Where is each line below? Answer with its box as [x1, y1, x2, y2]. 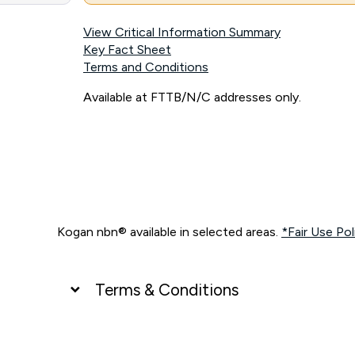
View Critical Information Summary [83, 25, 281, 40]
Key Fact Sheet [83, 42, 171, 58]
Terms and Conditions [83, 59, 208, 75]
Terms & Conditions [95, 280, 239, 300]
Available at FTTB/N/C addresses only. [83, 90, 301, 105]
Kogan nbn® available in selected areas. [57, 224, 281, 240]
